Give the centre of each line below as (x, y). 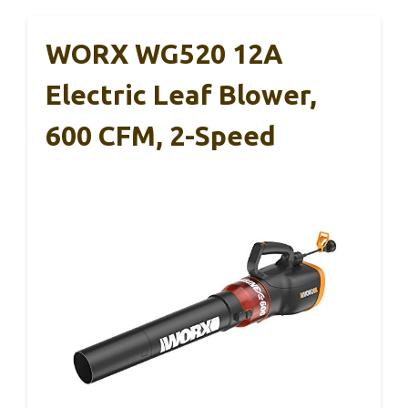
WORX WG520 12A (164, 54)
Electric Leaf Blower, (181, 95)
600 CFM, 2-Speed (161, 136)
